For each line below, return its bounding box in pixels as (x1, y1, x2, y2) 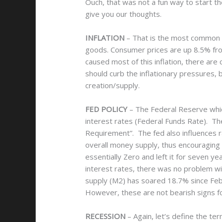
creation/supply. (85, 80, 140, 91)
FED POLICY (85, 104, 127, 114)
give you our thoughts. (85, 9, 162, 19)
